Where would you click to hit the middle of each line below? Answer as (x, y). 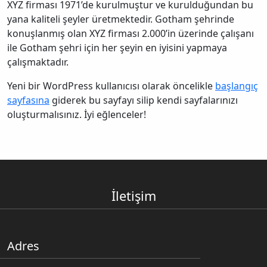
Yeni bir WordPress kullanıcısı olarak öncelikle (111, 86)
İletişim (133, 196)
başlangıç (237, 86)
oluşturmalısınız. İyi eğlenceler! (77, 115)
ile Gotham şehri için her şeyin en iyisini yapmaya (117, 48)
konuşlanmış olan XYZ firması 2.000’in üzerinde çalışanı (131, 34)
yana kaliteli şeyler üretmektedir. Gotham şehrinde (121, 19)
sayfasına (28, 100)
